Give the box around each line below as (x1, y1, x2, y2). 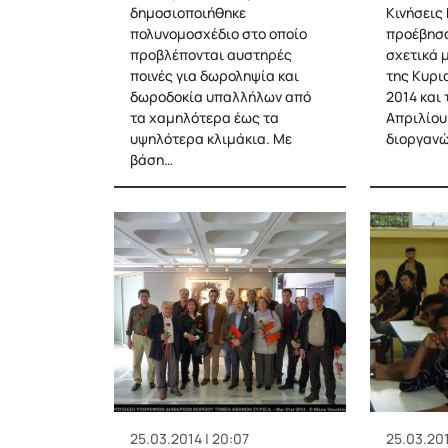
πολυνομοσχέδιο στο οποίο (130, 24, 307, 43)
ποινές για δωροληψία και (130, 66, 299, 85)
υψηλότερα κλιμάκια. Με (130, 129, 292, 148)
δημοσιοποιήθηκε (130, 3, 246, 22)
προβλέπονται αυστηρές (130, 45, 292, 64)
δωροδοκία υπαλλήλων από (130, 87, 311, 106)
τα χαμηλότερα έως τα (130, 108, 279, 127)
